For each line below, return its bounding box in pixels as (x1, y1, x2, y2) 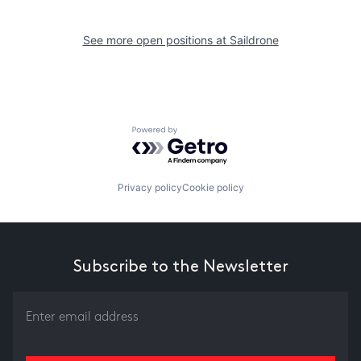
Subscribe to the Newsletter (73, 259, 288, 275)
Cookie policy (181, 181, 244, 194)
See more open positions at (82, 32, 230, 47)
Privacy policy (117, 181, 182, 194)
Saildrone (229, 32, 279, 47)
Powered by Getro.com (131, 125, 273, 142)
